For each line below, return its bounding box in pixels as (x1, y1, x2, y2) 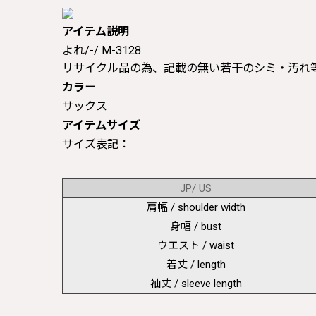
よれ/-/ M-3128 (62, 43, 141, 57)
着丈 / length (166, 257, 226, 271)
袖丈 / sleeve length (150, 276, 242, 290)
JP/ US (180, 181, 212, 195)
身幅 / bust (170, 219, 221, 233)
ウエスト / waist (157, 238, 234, 252)
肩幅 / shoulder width (146, 200, 245, 214)
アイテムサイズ (62, 118, 140, 132)
